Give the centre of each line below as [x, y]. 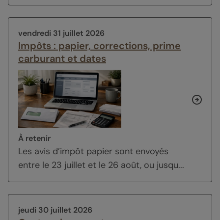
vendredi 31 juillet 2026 [61, 33]
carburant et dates [62, 58]
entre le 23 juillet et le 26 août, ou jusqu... [101, 165]
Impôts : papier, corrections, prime [99, 45]
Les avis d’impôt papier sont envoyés [93, 151]
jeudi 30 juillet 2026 [55, 210]
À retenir [34, 138]
